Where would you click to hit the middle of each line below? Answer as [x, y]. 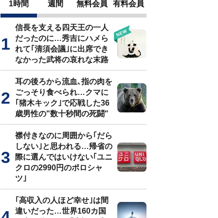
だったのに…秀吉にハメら [62, 38]
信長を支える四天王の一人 [62, 27]
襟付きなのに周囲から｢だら [64, 136]
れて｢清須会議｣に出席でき [62, 49]
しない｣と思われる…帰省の [64, 146]
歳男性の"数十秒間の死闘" [62, 114]
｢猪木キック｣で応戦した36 [62, 103]
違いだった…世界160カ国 [61, 211]
